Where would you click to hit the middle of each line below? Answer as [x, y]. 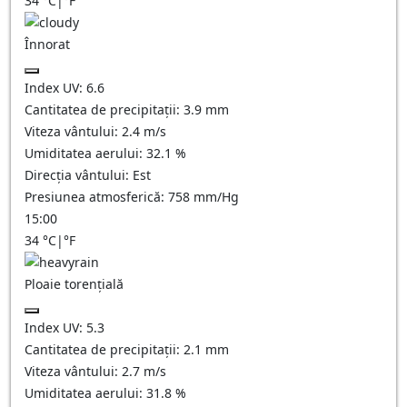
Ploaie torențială [74, 284]
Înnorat [47, 44]
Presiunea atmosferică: [96, 197]
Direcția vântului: [79, 175]
